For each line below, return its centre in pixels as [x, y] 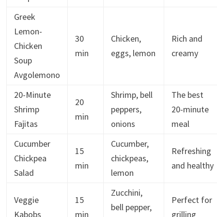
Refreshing [191, 151]
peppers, [126, 109]
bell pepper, [131, 207]
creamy [185, 53]
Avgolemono [37, 75]
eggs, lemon [133, 53]
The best [187, 95]
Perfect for [192, 200]
